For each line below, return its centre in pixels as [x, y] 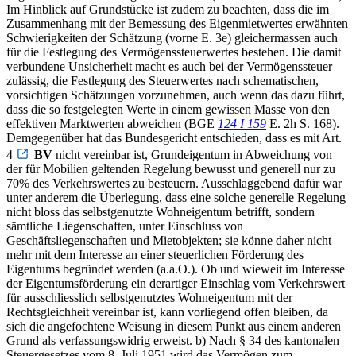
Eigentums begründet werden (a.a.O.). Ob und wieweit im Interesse [176, 269]
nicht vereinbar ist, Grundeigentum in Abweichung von [192, 154]
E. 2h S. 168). [303, 123]
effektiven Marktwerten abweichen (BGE [112, 123]
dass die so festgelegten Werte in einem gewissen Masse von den [168, 109]
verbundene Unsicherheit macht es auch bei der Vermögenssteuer [169, 66]
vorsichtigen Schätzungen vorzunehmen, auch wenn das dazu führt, [176, 95]
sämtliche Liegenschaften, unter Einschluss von [125, 226]
